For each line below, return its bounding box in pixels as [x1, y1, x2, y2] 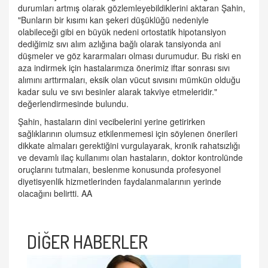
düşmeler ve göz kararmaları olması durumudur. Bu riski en [18, 50, 241, 62]
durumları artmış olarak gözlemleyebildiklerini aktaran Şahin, [18, 2, 245, 14]
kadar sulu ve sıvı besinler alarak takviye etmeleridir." [18, 86, 217, 98]
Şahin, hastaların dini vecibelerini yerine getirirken [18, 115, 205, 128]
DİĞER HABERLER [27, 230, 148, 254]
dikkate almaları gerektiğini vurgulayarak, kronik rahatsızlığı [18, 139, 240, 152]
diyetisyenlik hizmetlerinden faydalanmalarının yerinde [18, 175, 221, 188]
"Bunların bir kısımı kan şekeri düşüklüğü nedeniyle [18, 14, 209, 26]
